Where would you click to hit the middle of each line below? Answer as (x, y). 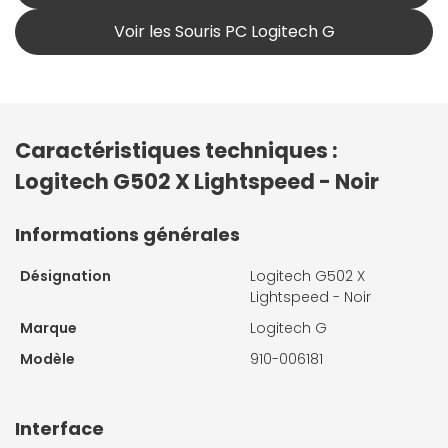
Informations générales (127, 235)
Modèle (47, 359)
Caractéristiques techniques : (176, 151)
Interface (59, 429)
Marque (48, 328)
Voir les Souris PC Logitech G (224, 32)
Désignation (65, 276)
